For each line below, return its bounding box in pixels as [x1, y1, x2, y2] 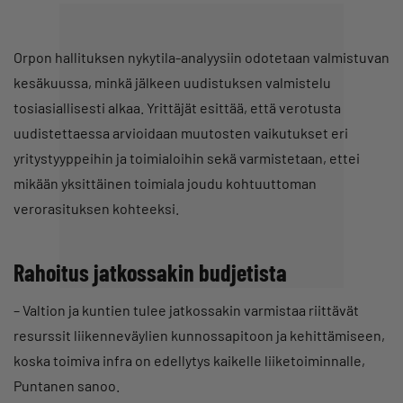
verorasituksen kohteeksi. [13, 200, 179, 218]
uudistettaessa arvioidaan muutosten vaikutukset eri [13, 124, 348, 142]
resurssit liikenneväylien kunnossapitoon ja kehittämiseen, [13, 327, 385, 345]
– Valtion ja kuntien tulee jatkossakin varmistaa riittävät [13, 301, 359, 319]
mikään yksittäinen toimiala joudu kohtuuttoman [13, 175, 317, 193]
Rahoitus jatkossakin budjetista [13, 258, 287, 287]
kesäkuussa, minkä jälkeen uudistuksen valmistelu [13, 74, 331, 92]
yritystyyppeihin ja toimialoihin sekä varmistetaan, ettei [13, 149, 360, 167]
